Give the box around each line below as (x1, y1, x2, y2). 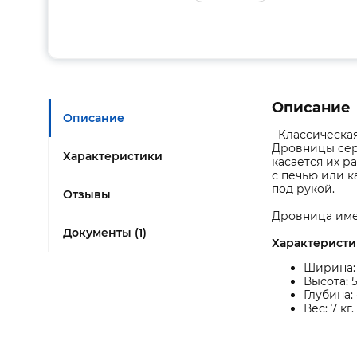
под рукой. (272, 182, 335, 196)
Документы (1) (63, 226, 147, 240)
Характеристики (63, 149, 163, 163)
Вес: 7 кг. (304, 301, 354, 316)
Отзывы (63, 187, 111, 202)
